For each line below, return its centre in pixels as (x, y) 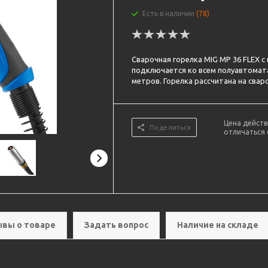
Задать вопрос (116, 225)
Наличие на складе (218, 225)
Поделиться (170, 127)
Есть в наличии (170, 13)
